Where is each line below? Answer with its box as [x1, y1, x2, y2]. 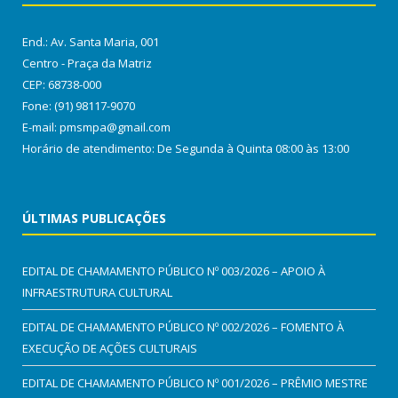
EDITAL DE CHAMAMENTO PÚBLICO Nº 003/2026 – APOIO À [22, 262, 325, 279]
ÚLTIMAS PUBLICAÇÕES [22, 209, 166, 227]
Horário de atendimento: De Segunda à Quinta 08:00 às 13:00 [22, 139, 349, 156]
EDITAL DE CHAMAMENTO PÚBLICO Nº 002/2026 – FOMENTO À [22, 318, 344, 335]
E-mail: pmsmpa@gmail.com [22, 118, 171, 135]
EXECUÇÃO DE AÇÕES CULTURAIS [22, 339, 197, 356]
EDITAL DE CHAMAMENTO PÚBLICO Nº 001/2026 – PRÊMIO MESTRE [22, 374, 368, 391]
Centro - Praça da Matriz [22, 54, 152, 71]
